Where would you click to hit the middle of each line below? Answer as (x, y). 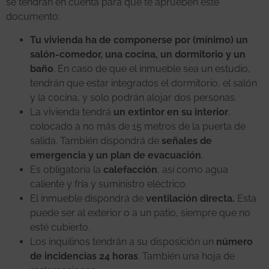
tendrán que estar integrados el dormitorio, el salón (144, 83)
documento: (33, 17)
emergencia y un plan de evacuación (116, 155)
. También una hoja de (186, 256)
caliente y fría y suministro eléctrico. (109, 184)
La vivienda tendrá (72, 112)
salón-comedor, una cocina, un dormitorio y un (138, 54)
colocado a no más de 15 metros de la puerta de (138, 126)
